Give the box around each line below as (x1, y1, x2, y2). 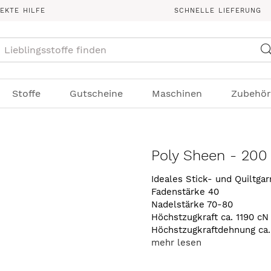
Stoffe (11, 88, 41, 99)
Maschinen (151, 88, 202, 99)
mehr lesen (151, 237, 202, 249)
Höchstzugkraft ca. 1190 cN (151, 212, 269, 223)
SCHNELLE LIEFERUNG (174, 7, 262, 15)
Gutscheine (69, 88, 123, 99)
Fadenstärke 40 (151, 186, 220, 198)
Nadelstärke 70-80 (151, 199, 233, 211)
